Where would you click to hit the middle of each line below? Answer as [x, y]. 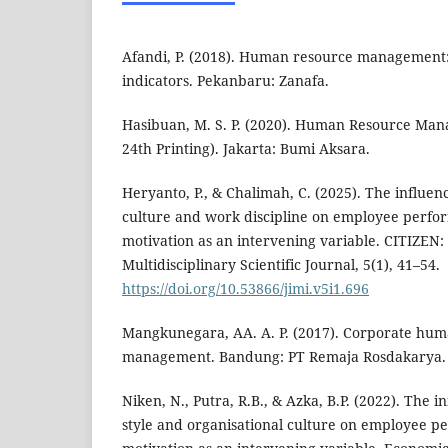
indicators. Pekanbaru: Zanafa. [225, 81]
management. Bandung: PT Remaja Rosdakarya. [284, 357]
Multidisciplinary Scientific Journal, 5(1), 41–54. [281, 265]
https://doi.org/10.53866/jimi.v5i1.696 [245, 289]
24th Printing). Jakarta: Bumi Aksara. [246, 149]
